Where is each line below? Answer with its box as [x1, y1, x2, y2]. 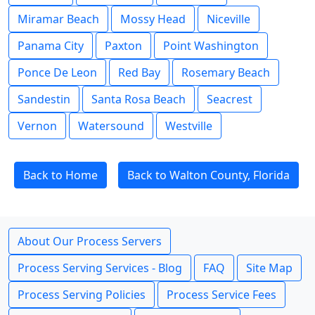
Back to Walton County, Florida [127, 167, 290, 183]
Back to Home [23, 167, 98, 183]
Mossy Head [120, 11, 186, 27]
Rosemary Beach [181, 65, 270, 80]
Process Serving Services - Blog [18, 260, 182, 276]
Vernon [18, 118, 57, 134]
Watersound [78, 118, 144, 134]
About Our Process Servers [18, 233, 162, 249]
